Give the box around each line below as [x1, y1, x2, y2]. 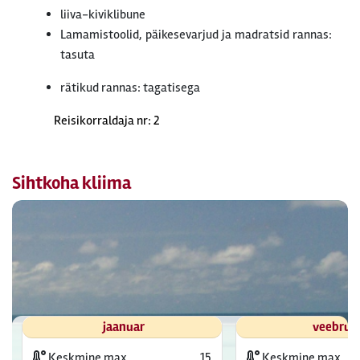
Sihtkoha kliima [12, 172, 131, 194]
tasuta [60, 47, 95, 63]
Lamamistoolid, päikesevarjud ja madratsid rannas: [60, 27, 332, 43]
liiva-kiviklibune [60, 6, 145, 22]
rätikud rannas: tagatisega [60, 80, 200, 96]
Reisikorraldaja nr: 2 [54, 112, 160, 129]
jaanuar [103, 319, 145, 335]
